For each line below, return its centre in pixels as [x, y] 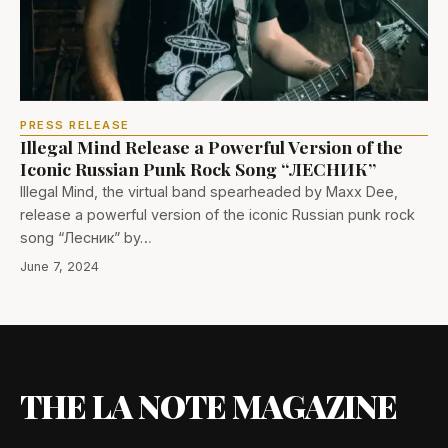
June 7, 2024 [59, 266]
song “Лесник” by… [86, 237]
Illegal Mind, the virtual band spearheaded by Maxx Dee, [209, 191]
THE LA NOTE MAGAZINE [208, 405]
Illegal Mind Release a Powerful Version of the [211, 146]
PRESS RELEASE [75, 124]
